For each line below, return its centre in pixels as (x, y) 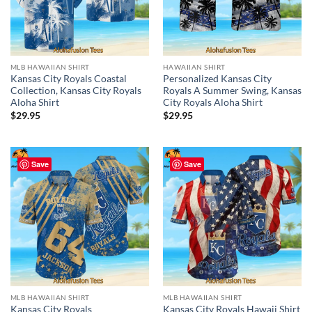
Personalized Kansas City (217, 79)
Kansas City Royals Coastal (68, 79)
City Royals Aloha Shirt (212, 103)
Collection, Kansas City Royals (76, 91)
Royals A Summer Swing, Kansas (232, 91)
